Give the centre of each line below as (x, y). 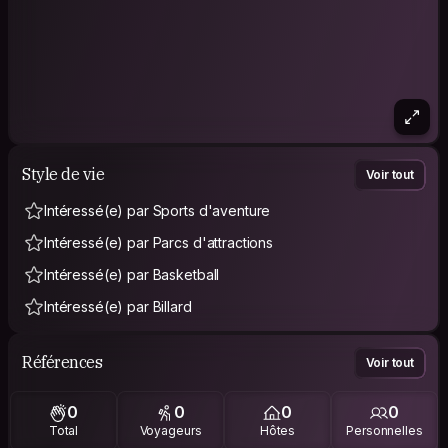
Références (62, 362)
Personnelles (384, 431)
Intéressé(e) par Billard (118, 306)
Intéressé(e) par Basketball (132, 274)
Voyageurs (170, 431)
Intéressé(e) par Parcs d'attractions (158, 242)
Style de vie (63, 174)
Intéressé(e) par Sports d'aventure (157, 210)
